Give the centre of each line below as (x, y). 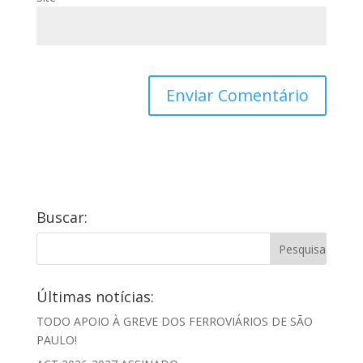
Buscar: (62, 217)
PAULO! (56, 340)
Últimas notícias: (95, 296)
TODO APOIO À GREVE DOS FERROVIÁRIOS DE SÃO (174, 321)
